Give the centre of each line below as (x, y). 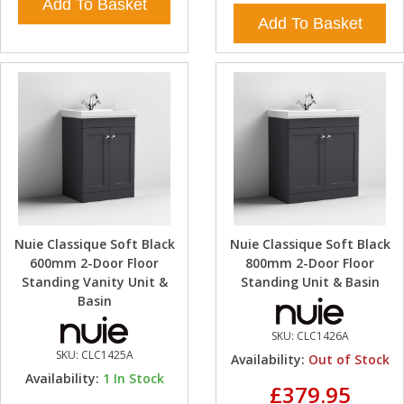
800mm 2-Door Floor (310, 262)
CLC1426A (322, 335)
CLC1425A (107, 354)
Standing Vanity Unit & (94, 281)
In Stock (138, 378)
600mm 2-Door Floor (94, 262)
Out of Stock (349, 359)
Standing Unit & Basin (310, 281)
